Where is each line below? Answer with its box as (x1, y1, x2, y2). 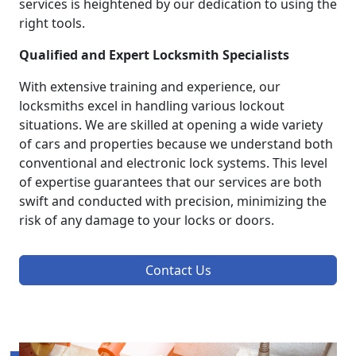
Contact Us (145, 261, 211, 280)
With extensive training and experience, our (19, 78, 281, 96)
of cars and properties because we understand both (19, 135, 333, 153)
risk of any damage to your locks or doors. (19, 211, 274, 230)
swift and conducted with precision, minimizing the (19, 192, 327, 211)
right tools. (19, 14, 85, 33)
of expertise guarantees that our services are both (19, 173, 322, 192)
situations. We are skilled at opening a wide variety (19, 116, 323, 134)
